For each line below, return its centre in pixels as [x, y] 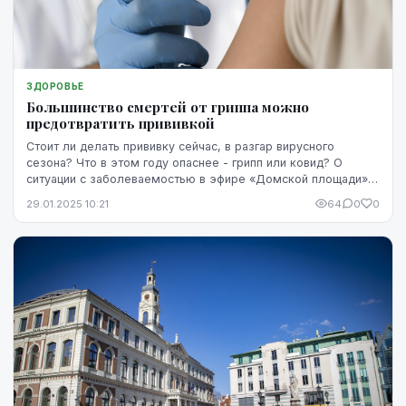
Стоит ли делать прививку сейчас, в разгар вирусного [180, 146]
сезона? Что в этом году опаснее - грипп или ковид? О [184, 162]
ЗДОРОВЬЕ [55, 86]
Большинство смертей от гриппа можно [168, 106]
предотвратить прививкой [121, 123]
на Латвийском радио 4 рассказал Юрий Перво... [166, 195]
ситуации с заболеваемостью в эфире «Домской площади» [197, 179]
